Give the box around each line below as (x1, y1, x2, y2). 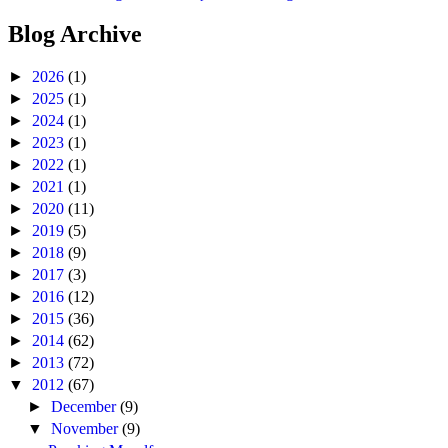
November (51, 420, 123, 438)
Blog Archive (8, 21, 142, 48)
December (51, 398, 121, 416)
